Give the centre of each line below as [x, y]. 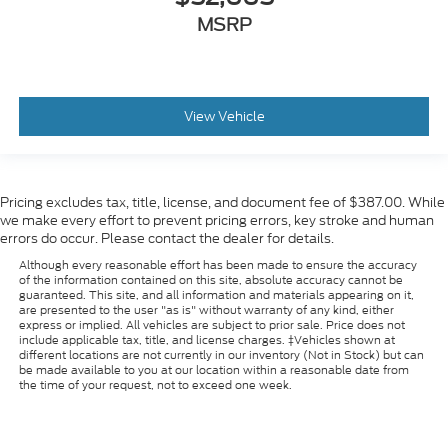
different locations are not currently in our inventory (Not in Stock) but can [221, 355]
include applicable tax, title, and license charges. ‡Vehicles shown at [206, 340]
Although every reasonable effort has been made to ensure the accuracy [217, 265]
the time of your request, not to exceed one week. [155, 385]
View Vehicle [224, 116]
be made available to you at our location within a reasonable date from [213, 370]
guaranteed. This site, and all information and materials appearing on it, [216, 295]
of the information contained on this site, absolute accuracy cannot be [210, 280]
